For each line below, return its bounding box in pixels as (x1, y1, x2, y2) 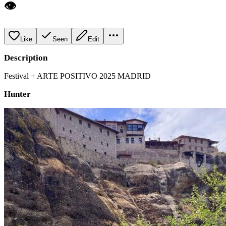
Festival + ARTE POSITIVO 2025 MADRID (4, 71, 151, 80)
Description (4, 52, 47, 63)
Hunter (4, 89, 31, 99)
